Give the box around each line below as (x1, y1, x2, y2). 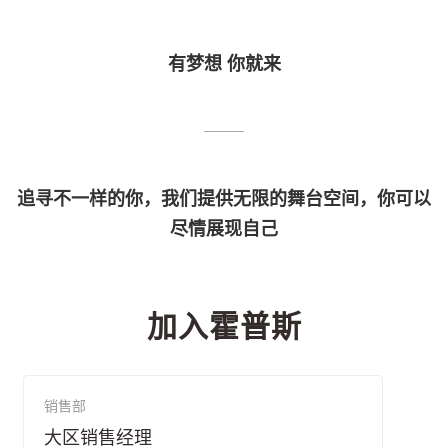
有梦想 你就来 (167, 54, 281, 75)
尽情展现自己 (170, 219, 278, 240)
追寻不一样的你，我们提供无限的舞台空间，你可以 (17, 189, 431, 210)
